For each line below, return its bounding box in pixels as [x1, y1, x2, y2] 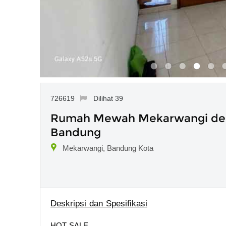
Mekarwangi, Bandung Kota [63, 143, 153, 152]
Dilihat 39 [93, 94, 123, 102]
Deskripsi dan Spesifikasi [50, 198, 147, 208]
